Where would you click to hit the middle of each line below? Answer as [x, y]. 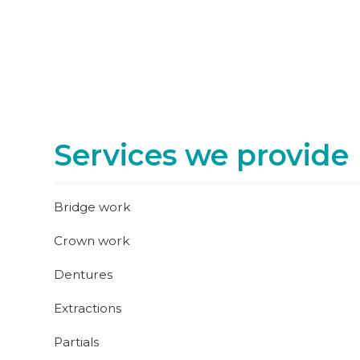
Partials [77, 342]
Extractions [88, 308]
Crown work [92, 241]
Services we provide [202, 155]
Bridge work [92, 207]
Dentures [84, 274]
